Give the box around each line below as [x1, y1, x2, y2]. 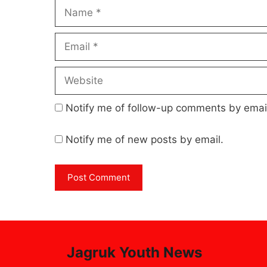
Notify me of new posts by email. [66, 133, 223, 146]
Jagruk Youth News [67, 243, 202, 261]
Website [54, 67, 93, 79]
